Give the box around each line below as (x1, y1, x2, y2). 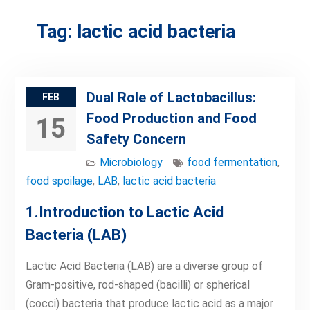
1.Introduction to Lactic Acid (25, 203, 224, 221)
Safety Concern (86, 131, 186, 147)
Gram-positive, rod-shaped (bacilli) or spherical (25, 278, 250, 291)
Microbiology (99, 156, 163, 169)
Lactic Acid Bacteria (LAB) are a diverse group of (25, 259, 263, 273)
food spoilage (25, 174, 93, 188)
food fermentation (186, 156, 277, 169)
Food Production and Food (86, 110, 257, 127)
